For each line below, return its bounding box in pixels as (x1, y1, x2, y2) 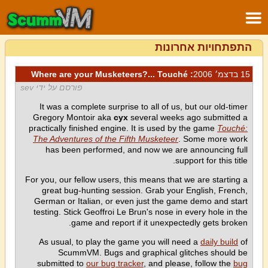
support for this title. (175, 156, 248, 165)
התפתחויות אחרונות (155, 41, 252, 53)
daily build (200, 237, 238, 246)
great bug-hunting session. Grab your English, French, (42, 185, 248, 195)
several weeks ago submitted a (128, 112, 248, 122)
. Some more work (178, 134, 248, 144)
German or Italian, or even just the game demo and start (34, 196, 248, 206)
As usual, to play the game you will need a (39, 237, 200, 246)
